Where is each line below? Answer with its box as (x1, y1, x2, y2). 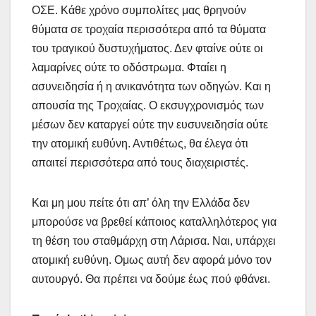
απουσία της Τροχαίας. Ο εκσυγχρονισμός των (32, 99, 264, 111)
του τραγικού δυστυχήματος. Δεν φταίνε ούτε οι (32, 42, 263, 54)
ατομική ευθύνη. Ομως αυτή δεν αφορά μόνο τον (32, 253, 272, 266)
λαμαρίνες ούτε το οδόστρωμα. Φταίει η (32, 61, 226, 73)
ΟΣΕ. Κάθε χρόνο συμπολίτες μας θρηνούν (32, 4, 246, 16)
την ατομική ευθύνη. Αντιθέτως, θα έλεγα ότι (32, 137, 248, 150)
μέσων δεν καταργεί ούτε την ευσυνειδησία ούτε (32, 118, 268, 130)
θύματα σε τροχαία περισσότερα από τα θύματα (32, 23, 266, 35)
